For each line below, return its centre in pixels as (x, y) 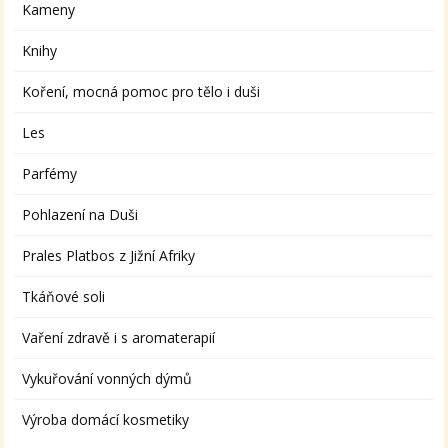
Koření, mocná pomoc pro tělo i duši (141, 92)
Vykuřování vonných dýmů (107, 379)
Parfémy (50, 174)
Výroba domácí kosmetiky (106, 420)
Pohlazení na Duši (80, 215)
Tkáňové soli (64, 297)
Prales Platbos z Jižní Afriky (109, 256)
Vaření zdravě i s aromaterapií (119, 338)
